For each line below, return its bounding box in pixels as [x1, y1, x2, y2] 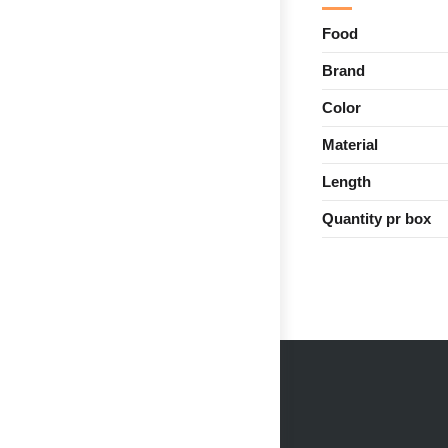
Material [321, 136, 378, 154]
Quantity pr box [321, 210, 431, 228]
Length [321, 173, 371, 191]
